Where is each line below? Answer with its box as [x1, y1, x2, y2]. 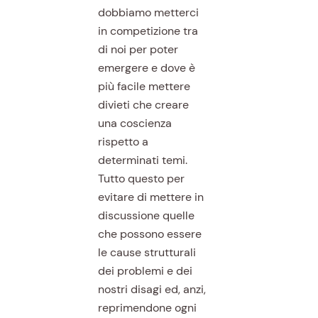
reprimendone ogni [97, 300, 197, 315]
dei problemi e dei [97, 263, 192, 278]
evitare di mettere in [97, 189, 204, 204]
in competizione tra [97, 23, 198, 38]
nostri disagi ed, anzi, [97, 281, 206, 297]
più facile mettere [97, 78, 190, 94]
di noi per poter [97, 41, 178, 57]
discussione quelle [97, 207, 194, 223]
